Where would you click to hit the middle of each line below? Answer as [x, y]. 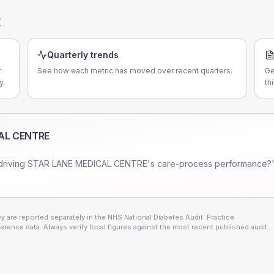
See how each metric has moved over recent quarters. [135, 71]
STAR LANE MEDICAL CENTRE [87, 164]
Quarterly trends [83, 55]
